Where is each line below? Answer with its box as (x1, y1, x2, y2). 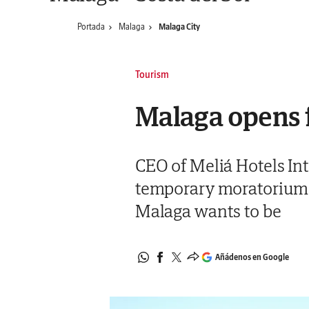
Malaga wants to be (134, 199, 281, 223)
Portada (77, 21, 105, 32)
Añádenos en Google (215, 252, 289, 263)
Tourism (134, 68, 169, 81)
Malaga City (159, 21, 200, 32)
